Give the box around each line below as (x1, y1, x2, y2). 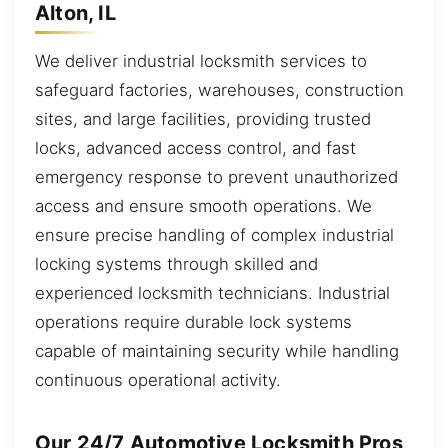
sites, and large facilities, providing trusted (35, 108, 371, 129)
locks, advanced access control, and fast (35, 137, 356, 158)
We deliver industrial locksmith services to (35, 50, 367, 71)
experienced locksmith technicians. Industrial (35, 282, 390, 303)
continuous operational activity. (35, 369, 281, 390)
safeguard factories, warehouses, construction (35, 79, 404, 100)
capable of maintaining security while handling (35, 340, 399, 361)
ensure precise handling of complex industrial (35, 224, 394, 245)
